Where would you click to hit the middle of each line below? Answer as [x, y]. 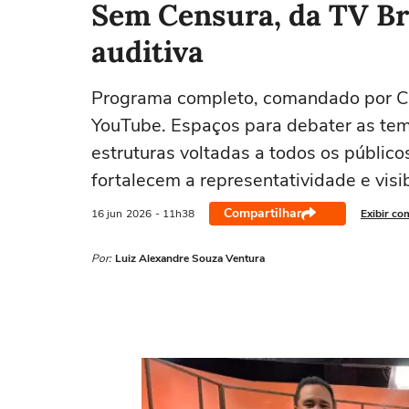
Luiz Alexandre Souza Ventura [190, 258]
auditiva [147, 52]
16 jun [107, 213]
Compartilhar [262, 213]
